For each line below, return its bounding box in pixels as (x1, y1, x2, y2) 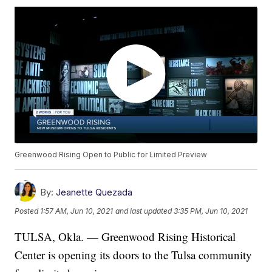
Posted (15, 206, 41, 216)
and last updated (115, 206, 172, 216)
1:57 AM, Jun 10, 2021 (40, 206, 114, 216)
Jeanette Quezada (56, 186, 133, 198)
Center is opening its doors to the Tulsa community (15, 246, 253, 262)
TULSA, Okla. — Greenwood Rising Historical (15, 228, 236, 244)
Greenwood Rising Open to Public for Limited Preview (15, 149, 208, 159)
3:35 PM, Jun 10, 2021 (174, 206, 248, 216)
